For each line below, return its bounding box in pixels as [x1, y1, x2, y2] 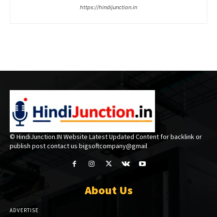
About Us [84, 183, 133, 198]
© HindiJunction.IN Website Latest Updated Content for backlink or [10, 132, 202, 141]
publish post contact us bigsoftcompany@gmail [10, 141, 147, 151]
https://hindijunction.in [80, 4, 137, 11]
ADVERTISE [10, 207, 39, 214]
